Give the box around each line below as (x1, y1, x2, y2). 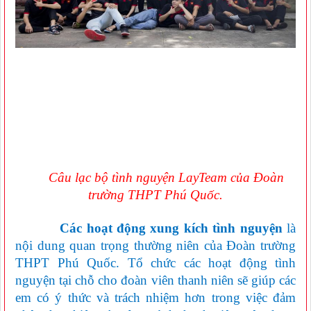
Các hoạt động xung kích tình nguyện (15, 220, 283, 235)
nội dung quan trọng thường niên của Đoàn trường (15, 237, 296, 253)
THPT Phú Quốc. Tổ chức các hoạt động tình (15, 255, 296, 270)
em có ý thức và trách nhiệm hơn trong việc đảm (15, 289, 296, 305)
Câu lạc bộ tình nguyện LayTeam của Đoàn (48, 169, 284, 185)
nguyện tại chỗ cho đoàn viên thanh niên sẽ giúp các (15, 272, 296, 287)
